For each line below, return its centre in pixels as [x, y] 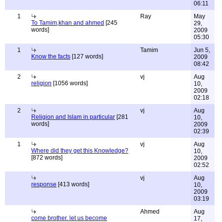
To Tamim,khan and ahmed [68, 23]
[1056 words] [70, 83]
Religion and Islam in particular [73, 117]
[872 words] [47, 158]
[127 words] [87, 56]
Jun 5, [202, 50]
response [44, 184]
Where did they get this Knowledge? [80, 151]
